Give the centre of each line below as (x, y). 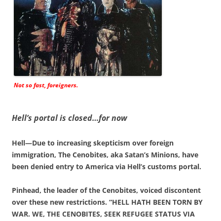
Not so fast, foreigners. (46, 85)
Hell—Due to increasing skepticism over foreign (93, 143)
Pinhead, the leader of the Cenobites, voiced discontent (106, 190)
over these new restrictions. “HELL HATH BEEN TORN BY (107, 202)
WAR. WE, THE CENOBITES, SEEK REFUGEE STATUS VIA (103, 214)
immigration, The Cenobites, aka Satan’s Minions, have (105, 154)
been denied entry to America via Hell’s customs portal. (107, 166)
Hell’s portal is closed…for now (70, 118)
